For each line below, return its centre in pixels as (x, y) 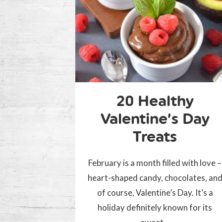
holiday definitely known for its (155, 208)
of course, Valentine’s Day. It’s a (155, 193)
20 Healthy (155, 101)
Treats (155, 137)
